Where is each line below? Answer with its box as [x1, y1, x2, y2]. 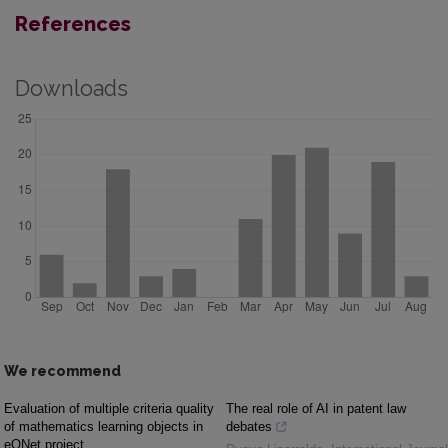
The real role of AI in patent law [226, 401, 406, 417]
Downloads [15, 76, 128, 102]
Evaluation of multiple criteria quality [4, 401, 214, 417]
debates [226, 419, 272, 435]
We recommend [4, 363, 121, 380]
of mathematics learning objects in [4, 419, 203, 435]
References [15, 12, 131, 37]
